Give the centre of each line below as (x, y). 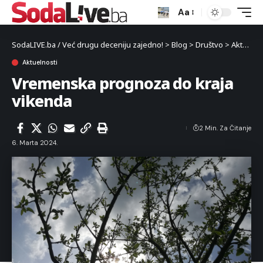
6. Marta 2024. (35, 143)
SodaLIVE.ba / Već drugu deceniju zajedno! (87, 45)
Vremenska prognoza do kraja (122, 83)
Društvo (209, 45)
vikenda (42, 101)
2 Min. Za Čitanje (225, 128)
